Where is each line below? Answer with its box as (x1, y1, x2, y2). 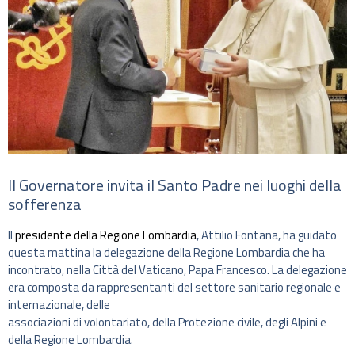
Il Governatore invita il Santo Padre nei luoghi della (8, 173, 342, 198)
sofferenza (8, 192, 82, 217)
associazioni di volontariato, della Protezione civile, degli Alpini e (8, 313, 326, 332)
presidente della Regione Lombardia (15, 226, 197, 245)
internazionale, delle (8, 296, 110, 315)
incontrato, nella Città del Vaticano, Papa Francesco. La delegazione (8, 261, 347, 280)
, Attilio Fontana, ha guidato (197, 226, 337, 245)
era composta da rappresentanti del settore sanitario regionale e (8, 278, 341, 297)
